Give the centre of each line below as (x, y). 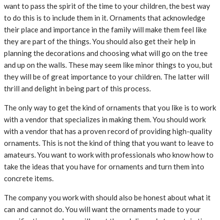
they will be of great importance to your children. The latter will (107, 77)
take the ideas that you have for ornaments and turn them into (104, 167)
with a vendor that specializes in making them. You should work (105, 120)
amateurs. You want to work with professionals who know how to (109, 155)
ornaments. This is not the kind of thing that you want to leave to (109, 143)
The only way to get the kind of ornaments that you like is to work (110, 108)
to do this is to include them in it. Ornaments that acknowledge (105, 18)
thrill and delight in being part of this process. (77, 89)
